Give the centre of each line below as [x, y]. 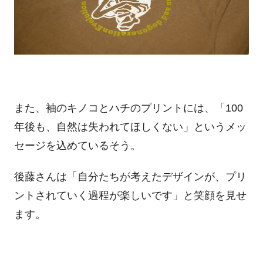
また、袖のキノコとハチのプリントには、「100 [128, 108]
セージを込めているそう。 [77, 145]
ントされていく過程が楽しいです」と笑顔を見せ [130, 196]
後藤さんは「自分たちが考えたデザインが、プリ [130, 177]
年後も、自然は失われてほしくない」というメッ [130, 127]
